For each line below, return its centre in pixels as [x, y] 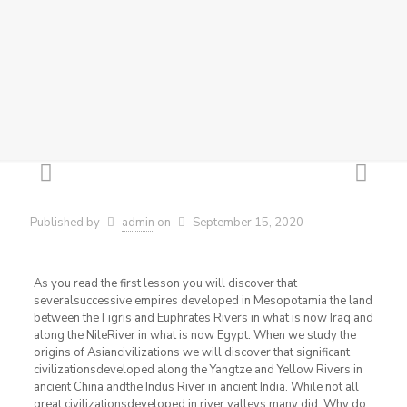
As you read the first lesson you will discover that [165, 283]
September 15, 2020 [248, 223]
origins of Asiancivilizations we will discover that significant [191, 352]
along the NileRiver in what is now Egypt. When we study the [194, 335]
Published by [65, 223]
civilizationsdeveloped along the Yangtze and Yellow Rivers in [198, 370]
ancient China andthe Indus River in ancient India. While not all [196, 387]
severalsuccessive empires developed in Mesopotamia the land [203, 301]
